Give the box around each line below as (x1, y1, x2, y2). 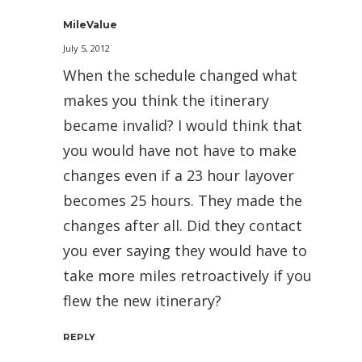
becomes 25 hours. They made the (63, 191, 302, 211)
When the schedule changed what (63, 65, 297, 86)
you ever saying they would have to (63, 241, 307, 261)
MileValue (63, 19, 117, 32)
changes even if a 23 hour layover (63, 166, 294, 186)
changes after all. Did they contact (63, 216, 302, 236)
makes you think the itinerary (63, 90, 269, 111)
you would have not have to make (63, 141, 297, 161)
